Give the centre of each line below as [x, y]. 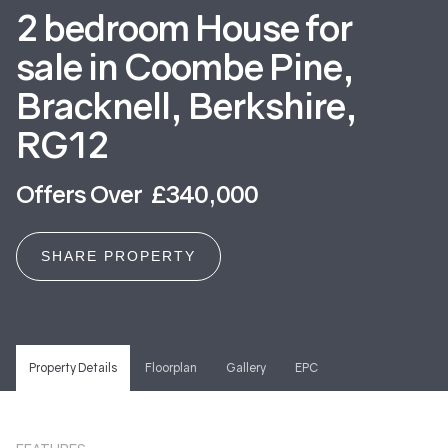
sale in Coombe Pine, [185, 66]
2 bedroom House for [184, 27]
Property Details [72, 367]
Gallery [245, 367]
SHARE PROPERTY [118, 256]
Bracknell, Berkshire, [186, 105]
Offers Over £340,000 [137, 193]
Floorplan [171, 367]
